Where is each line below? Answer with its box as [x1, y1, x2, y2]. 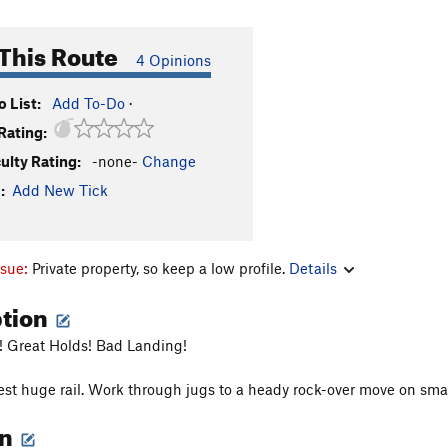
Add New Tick [12, 181, 108, 199]
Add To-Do [52, 94, 125, 112]
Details [289, 258, 337, 277]
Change [142, 152, 196, 170]
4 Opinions [136, 51, 211, 69]
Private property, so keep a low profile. [32, 258, 289, 277]
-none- [92, 152, 138, 170]
